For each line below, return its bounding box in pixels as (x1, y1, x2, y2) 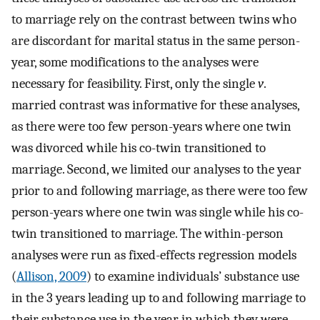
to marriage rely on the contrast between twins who (11, 11, 296, 27)
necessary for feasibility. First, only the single (11, 75, 258, 91)
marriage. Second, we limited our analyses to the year (11, 161, 301, 177)
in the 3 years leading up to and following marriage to (11, 289, 306, 306)
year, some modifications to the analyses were (11, 54, 259, 70)
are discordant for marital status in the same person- (11, 32, 300, 49)
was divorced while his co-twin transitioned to (11, 139, 266, 156)
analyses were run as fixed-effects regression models (11, 246, 296, 263)
